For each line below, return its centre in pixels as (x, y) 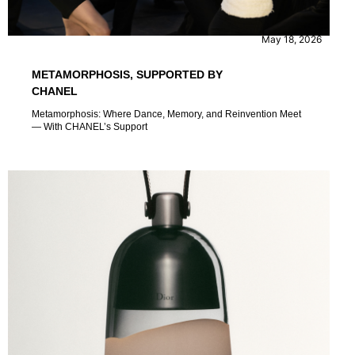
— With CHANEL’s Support (90, 126)
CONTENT (68, 16)
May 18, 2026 (291, 39)
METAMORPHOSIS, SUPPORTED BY (127, 74)
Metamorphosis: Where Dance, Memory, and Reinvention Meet (166, 114)
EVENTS (139, 16)
